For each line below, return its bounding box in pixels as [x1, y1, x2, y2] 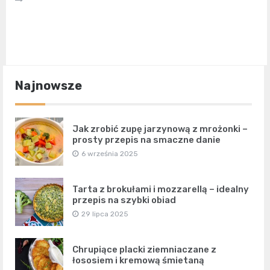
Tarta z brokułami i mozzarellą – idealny [72, 183, 249, 195]
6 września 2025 [81, 149, 138, 158]
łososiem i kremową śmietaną [72, 254, 204, 266]
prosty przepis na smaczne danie [72, 134, 221, 145]
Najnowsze [15, 78, 82, 93]
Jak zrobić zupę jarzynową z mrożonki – [72, 123, 248, 134]
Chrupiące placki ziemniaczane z [72, 243, 216, 255]
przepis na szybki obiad [72, 194, 176, 206]
